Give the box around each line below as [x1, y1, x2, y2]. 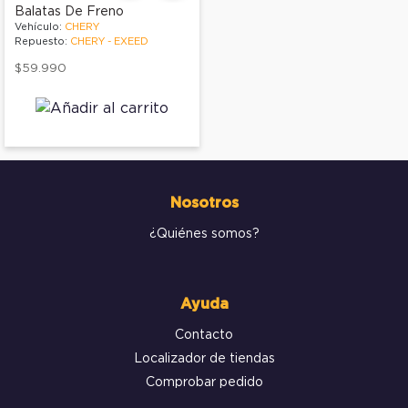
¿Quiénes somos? [148, 227, 260, 240]
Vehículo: [15, 21, 65, 32]
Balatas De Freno [15, 5, 124, 18]
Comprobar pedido [145, 375, 263, 389]
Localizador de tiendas [133, 352, 275, 365]
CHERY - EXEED [70, 36, 148, 46]
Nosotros [169, 195, 239, 210]
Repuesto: [15, 36, 70, 46]
